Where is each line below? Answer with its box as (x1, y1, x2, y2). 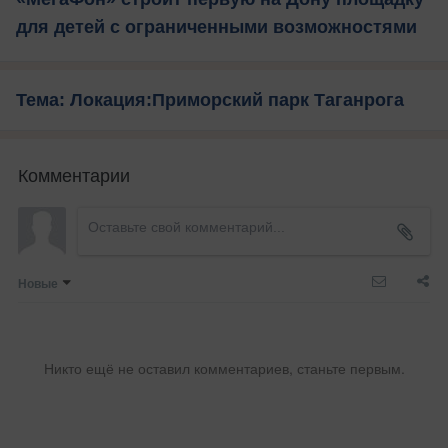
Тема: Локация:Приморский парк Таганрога (16, 90, 404, 111)
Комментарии (18, 161, 130, 188)
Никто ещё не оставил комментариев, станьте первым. (43, 358, 405, 379)
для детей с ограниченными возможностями (16, 17, 417, 38)
